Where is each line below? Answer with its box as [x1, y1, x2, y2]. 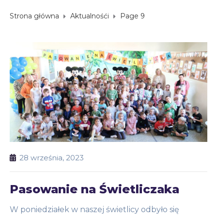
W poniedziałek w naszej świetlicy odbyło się [10, 205, 179, 215]
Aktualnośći [70, 12, 109, 21]
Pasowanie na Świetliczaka [10, 182, 179, 197]
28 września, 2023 [19, 153, 84, 163]
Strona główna [10, 12, 59, 21]
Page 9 [120, 12, 145, 21]
